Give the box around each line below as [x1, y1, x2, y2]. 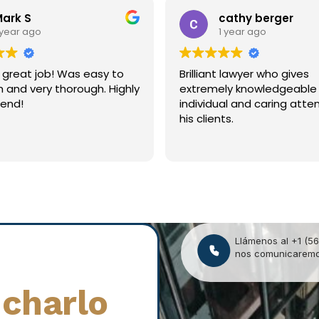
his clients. [174, 111, 229, 127]
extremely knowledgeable [174, 81, 313, 97]
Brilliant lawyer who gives [174, 66, 305, 82]
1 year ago [214, 24, 262, 38]
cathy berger [214, 10, 289, 26]
